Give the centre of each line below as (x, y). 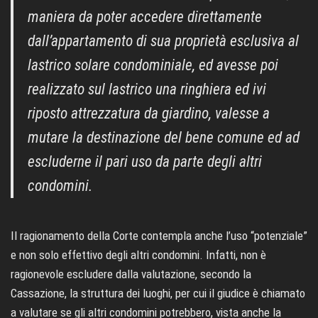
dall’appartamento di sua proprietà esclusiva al (163, 41)
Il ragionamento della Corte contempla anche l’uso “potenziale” (159, 236)
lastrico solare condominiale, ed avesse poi (153, 65)
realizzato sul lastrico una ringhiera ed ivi (147, 89)
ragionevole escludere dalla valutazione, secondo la (131, 274)
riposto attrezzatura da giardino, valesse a (149, 114)
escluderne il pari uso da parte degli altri (145, 162)
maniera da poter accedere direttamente (145, 17)
